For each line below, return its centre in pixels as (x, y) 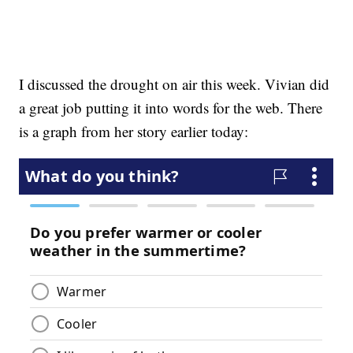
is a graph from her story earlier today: (134, 132)
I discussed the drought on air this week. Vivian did (175, 84)
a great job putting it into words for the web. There (171, 108)
